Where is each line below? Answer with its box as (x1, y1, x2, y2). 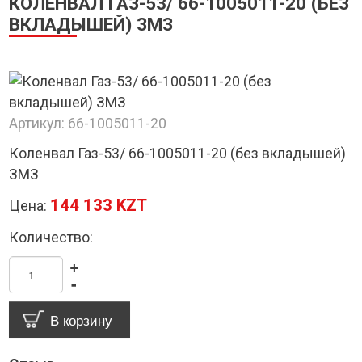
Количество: (9, 228, 94, 246)
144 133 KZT (50, 196, 148, 216)
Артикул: (9, 115, 69, 133)
